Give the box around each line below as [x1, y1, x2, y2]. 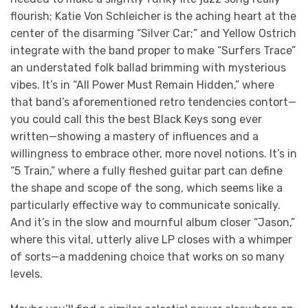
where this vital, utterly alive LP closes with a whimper [10, 233, 292, 247]
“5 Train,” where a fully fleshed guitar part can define [10, 164, 283, 178]
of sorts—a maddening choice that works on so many [10, 250, 285, 264]
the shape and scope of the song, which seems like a [10, 181, 283, 195]
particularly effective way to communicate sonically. [10, 199, 280, 212]
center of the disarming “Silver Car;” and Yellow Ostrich [10, 27, 296, 41]
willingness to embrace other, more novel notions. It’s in [10, 147, 297, 161]
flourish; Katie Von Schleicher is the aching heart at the [10, 10, 296, 23]
